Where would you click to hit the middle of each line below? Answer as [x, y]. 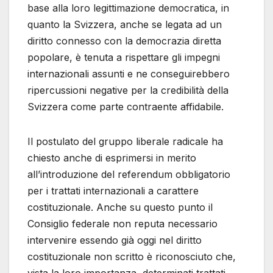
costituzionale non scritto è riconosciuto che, [132, 257]
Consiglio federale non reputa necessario [122, 224]
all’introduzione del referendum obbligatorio [129, 175]
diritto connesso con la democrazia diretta [124, 41]
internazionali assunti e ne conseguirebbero [129, 74]
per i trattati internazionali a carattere [113, 191]
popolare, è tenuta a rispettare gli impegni [124, 58]
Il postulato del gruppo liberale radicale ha [125, 142]
